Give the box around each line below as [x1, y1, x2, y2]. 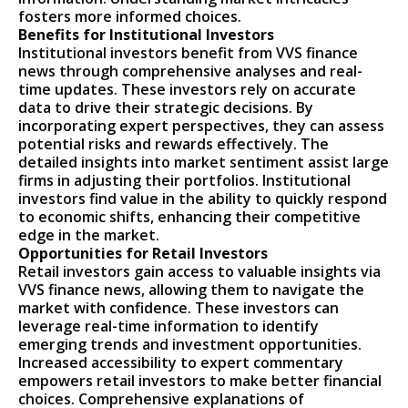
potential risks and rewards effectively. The [18, 134, 330, 155]
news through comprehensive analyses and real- [18, 61, 363, 82]
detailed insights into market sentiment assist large [18, 152, 390, 173]
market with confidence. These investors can [18, 298, 340, 319]
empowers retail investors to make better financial [18, 371, 382, 392]
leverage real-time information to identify [18, 316, 320, 337]
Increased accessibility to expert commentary [18, 352, 344, 373]
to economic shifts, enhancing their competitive [18, 207, 362, 228]
